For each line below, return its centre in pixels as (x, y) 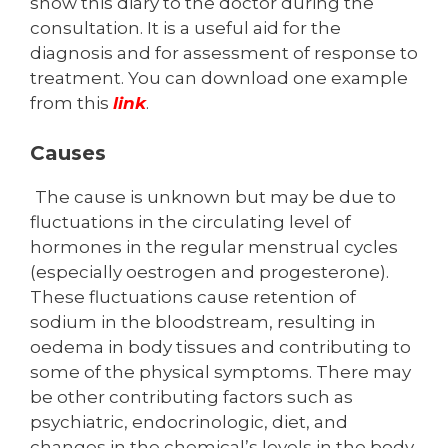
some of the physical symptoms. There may (220, 372)
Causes (68, 153)
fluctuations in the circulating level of (190, 222)
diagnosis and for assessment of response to (224, 52)
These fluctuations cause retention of (193, 297)
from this (71, 102)
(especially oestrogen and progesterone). (209, 272)
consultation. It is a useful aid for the (185, 27)
